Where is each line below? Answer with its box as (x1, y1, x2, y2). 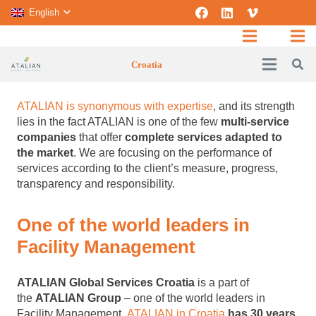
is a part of (195, 276, 249, 288)
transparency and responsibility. (17, 178, 175, 190)
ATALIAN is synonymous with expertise (17, 100, 213, 112)
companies (17, 131, 76, 143)
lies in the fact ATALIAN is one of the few (17, 116, 221, 128)
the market (17, 147, 73, 159)
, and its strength (213, 100, 295, 112)
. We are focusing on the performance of (73, 147, 272, 159)
